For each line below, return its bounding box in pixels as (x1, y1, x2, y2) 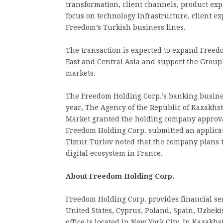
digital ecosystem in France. (66, 149, 163, 157)
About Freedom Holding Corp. (66, 172, 174, 180)
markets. (66, 69, 96, 77)
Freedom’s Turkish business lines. (66, 23, 186, 31)
